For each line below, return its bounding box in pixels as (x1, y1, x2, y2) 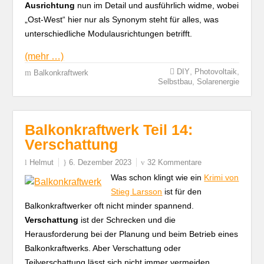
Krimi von (204, 173, 239, 182)
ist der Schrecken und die (78, 215, 176, 225)
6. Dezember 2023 (69, 158, 132, 167)
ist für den (162, 187, 202, 196)
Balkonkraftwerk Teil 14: (25, 121, 193, 138)
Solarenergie (196, 77, 239, 86)
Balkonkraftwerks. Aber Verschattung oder (25, 243, 181, 253)
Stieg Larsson (111, 187, 163, 196)
